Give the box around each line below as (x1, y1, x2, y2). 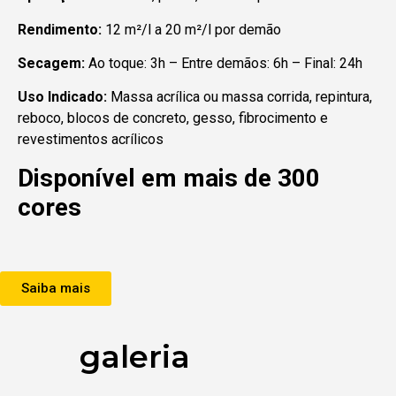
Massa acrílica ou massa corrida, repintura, (107, 88, 372, 106)
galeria (80, 337, 190, 376)
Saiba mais (21, 279, 90, 296)
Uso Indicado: (18, 88, 107, 106)
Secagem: (18, 55, 88, 72)
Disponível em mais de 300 (18, 163, 320, 193)
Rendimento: (18, 20, 105, 38)
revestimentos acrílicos (18, 131, 164, 148)
